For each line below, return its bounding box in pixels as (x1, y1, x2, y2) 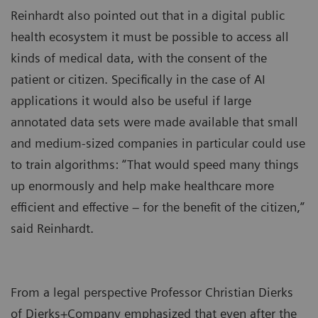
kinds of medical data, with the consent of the (11, 50, 267, 66)
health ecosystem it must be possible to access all (11, 29, 289, 45)
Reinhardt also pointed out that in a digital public (11, 8, 285, 23)
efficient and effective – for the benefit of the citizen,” (11, 199, 305, 215)
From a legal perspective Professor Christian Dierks (11, 285, 293, 300)
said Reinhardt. (11, 221, 94, 236)
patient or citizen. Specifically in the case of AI (11, 72, 265, 87)
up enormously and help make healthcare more (11, 178, 274, 194)
